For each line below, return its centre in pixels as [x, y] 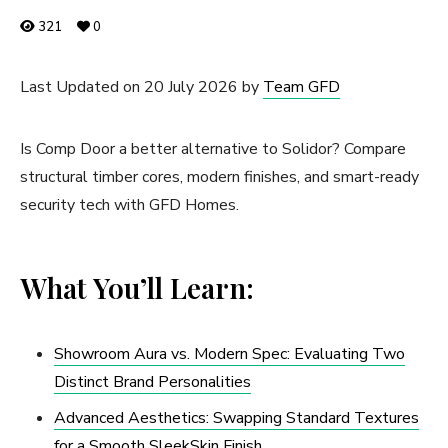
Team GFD [301, 87]
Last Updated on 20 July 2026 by [141, 87]
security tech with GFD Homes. [129, 205]
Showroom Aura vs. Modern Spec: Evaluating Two [229, 354]
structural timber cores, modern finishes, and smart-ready [219, 177]
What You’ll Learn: [137, 287]
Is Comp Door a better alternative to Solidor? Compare [213, 149]
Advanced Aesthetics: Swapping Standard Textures [236, 418]
